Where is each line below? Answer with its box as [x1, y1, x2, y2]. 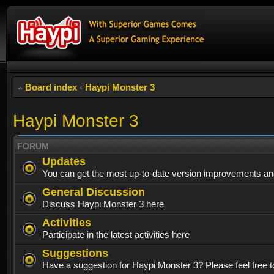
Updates [42, 154, 86, 168]
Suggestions [42, 246, 108, 259]
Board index [25, 82, 77, 92]
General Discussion [42, 185, 145, 198]
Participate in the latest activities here [42, 229, 190, 240]
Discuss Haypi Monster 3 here [42, 198, 164, 209]
